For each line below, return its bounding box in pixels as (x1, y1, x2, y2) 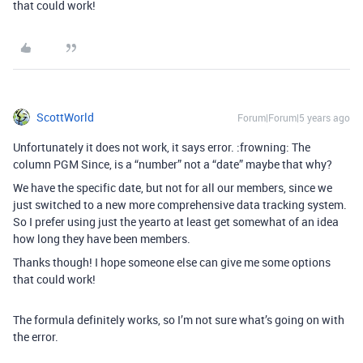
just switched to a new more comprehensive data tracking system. (13, 197, 347, 212)
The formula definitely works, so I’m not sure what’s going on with (13, 312, 344, 327)
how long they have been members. (13, 231, 190, 246)
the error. (13, 329, 58, 344)
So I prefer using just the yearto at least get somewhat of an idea (13, 214, 339, 229)
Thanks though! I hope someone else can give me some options (13, 254, 331, 270)
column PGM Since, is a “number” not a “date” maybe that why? (13, 156, 332, 172)
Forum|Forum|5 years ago (237, 111, 350, 124)
